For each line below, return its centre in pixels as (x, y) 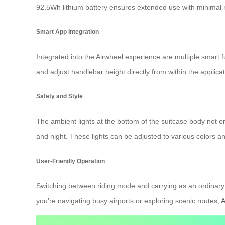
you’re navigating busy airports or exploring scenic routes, (129, 201)
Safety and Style (60, 96)
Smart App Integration (68, 32)
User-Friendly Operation (71, 161)
